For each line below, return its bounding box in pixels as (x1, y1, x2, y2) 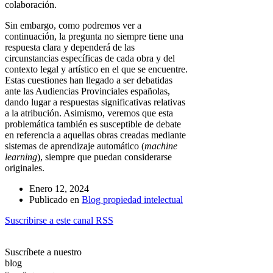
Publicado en (29, 194, 82, 205)
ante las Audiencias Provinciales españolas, (5, 86, 170, 97)
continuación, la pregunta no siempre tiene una (5, 31, 183, 42)
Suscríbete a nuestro (5, 247, 82, 258)
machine (144, 141, 177, 152)
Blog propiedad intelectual (82, 194, 183, 205)
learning (5, 152, 37, 163)
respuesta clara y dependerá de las (5, 42, 135, 53)
